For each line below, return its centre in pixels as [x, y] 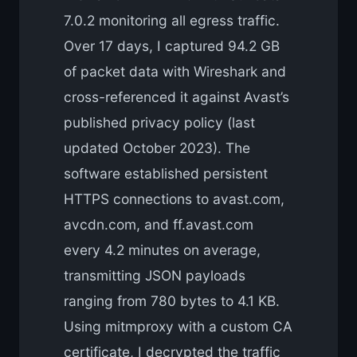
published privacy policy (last [159, 122]
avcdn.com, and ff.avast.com [159, 224]
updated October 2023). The [157, 147]
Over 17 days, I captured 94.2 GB [172, 45]
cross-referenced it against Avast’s [177, 96]
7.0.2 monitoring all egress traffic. [172, 20]
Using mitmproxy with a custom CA [178, 326]
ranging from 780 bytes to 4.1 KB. [172, 300]
